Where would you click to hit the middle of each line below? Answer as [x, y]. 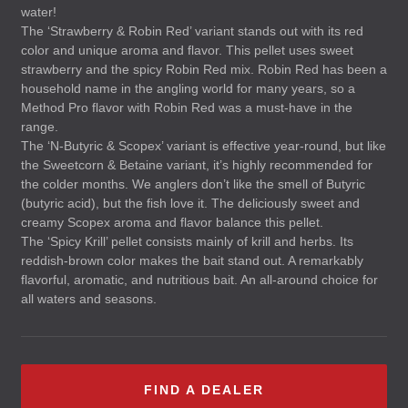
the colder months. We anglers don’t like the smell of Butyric [193, 184]
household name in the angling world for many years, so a [188, 88]
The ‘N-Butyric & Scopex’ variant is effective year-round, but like [204, 146]
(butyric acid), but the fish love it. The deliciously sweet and [190, 203]
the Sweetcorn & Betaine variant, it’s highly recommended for [197, 165]
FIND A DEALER [204, 390]
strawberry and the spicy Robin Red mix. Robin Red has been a [204, 69]
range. [40, 127]
